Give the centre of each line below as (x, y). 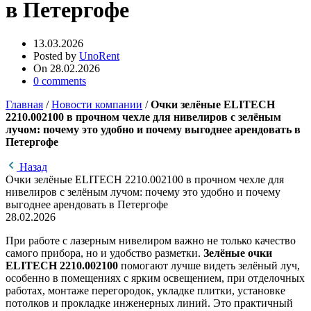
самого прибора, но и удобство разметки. (104, 253)
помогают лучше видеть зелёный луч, (209, 266)
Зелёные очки (238, 253)
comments (64, 81)
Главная (24, 105)
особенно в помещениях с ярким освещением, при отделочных (155, 278)
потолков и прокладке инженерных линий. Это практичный (149, 303)
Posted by (55, 56)
